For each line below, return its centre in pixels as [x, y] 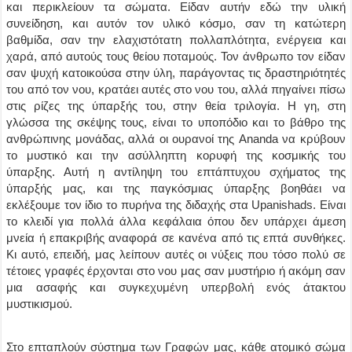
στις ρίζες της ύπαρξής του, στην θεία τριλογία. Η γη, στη [176, 106]
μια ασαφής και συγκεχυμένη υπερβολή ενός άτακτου [176, 287]
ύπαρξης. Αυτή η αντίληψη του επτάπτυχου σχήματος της [176, 172]
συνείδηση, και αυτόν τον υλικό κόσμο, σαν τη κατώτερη [176, 23]
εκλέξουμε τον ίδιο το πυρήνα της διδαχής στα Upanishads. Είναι [176, 205]
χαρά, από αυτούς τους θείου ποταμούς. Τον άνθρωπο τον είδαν [176, 56]
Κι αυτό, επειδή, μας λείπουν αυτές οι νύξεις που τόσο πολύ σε [176, 254]
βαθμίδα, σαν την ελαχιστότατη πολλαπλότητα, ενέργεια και [176, 40]
